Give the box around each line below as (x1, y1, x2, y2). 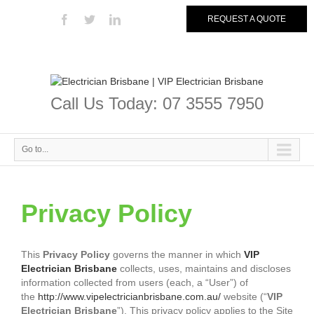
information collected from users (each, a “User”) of (21, 277, 248, 289)
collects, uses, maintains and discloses (117, 263, 291, 275)
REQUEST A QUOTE (207, 14, 286, 24)
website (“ (221, 291, 267, 303)
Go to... (22, 144, 48, 154)
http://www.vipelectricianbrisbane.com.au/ (38, 291, 221, 303)
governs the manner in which (110, 249, 244, 261)
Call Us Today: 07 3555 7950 (50, 94, 264, 113)
